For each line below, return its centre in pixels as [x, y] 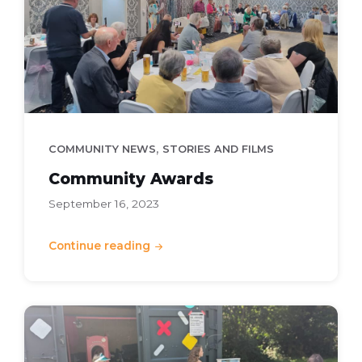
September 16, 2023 [104, 204]
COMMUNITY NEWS [102, 149]
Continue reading [99, 246]
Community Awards [131, 179]
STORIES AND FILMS [218, 149]
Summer [55, 316]
